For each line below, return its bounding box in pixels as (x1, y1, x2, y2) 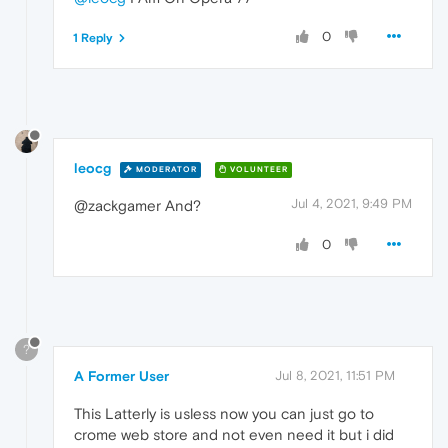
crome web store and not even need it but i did (74, 426, 394, 444)
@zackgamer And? (74, 197, 201, 215)
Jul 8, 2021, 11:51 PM (275, 368, 395, 384)
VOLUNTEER (227, 164, 288, 174)
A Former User (74, 368, 169, 385)
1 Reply (73, 30, 113, 45)
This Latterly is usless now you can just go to (74, 405, 374, 423)
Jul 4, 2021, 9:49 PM (291, 196, 412, 212)
